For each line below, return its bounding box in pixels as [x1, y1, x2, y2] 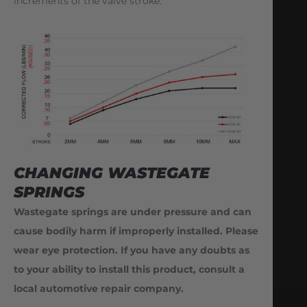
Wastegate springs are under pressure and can [14, 205, 251, 218]
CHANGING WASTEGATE [14, 163, 210, 182]
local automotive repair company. [14, 282, 184, 295]
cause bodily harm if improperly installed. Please [14, 224, 258, 237]
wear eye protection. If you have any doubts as [14, 243, 249, 256]
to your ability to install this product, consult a [14, 262, 245, 275]
